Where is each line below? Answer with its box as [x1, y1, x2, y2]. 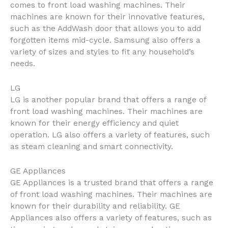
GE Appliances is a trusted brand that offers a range [10, 178, 213, 187]
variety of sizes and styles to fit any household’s [10, 47, 194, 56]
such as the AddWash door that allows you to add [10, 24, 201, 33]
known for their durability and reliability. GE [10, 201, 180, 211]
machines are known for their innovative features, [10, 12, 205, 21]
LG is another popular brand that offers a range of [10, 95, 206, 104]
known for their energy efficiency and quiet [10, 118, 179, 128]
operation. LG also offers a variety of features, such [10, 130, 210, 139]
